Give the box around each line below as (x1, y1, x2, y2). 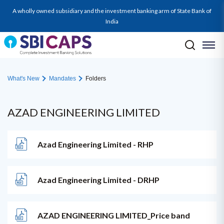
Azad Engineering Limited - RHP (37, 139, 153, 149)
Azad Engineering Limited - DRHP (37, 175, 159, 184)
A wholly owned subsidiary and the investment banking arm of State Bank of (12, 7, 211, 14)
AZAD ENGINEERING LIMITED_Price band (37, 210, 190, 220)
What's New (7, 75, 41, 82)
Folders (85, 75, 106, 82)
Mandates (49, 75, 77, 82)
